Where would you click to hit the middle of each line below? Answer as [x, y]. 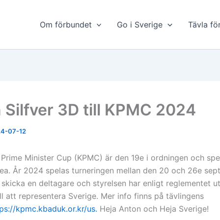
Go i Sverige [140, 25]
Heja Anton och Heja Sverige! [153, 209]
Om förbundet [66, 25]
